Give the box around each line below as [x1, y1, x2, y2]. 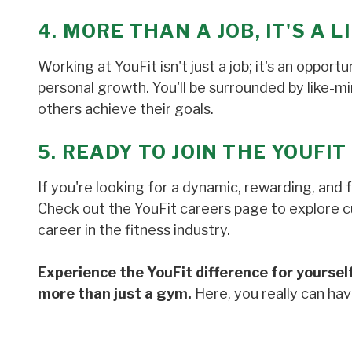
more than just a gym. [38, 284, 192, 302]
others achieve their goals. [38, 100, 214, 117]
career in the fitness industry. [38, 221, 230, 238]
